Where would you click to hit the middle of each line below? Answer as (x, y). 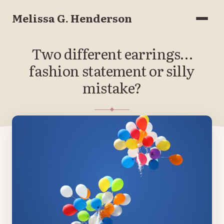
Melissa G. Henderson (72, 18)
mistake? (112, 87)
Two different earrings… (112, 53)
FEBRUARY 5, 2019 (112, 126)
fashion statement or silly (112, 70)
